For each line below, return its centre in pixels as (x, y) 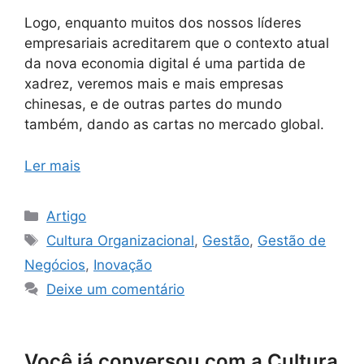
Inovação (123, 264)
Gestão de (292, 240)
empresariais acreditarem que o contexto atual (177, 43)
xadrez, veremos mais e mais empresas (154, 84)
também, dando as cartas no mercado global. (174, 125)
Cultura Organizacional (121, 240)
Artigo (67, 216)
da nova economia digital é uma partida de (165, 64)
